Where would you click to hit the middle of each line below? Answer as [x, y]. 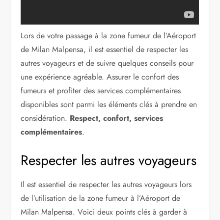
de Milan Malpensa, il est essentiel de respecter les [105, 49]
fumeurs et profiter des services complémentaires [101, 90]
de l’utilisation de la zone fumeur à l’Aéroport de [101, 198]
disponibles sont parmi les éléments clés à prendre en [109, 104]
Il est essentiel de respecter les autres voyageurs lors [106, 184]
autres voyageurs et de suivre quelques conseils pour [107, 63]
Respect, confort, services [117, 118]
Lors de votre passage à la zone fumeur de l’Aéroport [109, 35]
